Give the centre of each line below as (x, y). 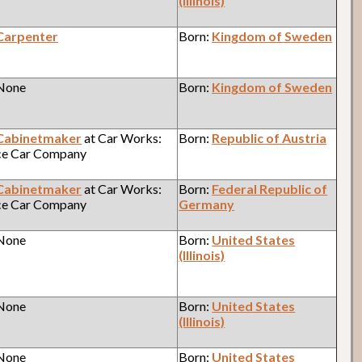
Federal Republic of (270, 188)
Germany (207, 204)
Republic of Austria (269, 137)
